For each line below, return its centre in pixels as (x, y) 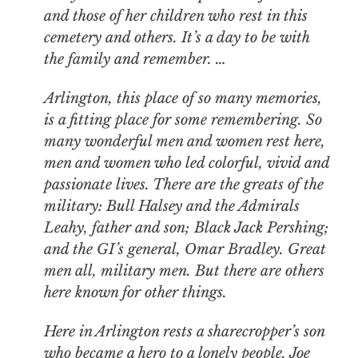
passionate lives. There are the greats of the (183, 185)
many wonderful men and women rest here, (184, 142)
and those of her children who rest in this (175, 16)
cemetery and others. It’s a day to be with (176, 38)
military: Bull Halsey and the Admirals (171, 207)
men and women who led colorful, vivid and (186, 163)
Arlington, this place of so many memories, (183, 99)
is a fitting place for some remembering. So (183, 120)
